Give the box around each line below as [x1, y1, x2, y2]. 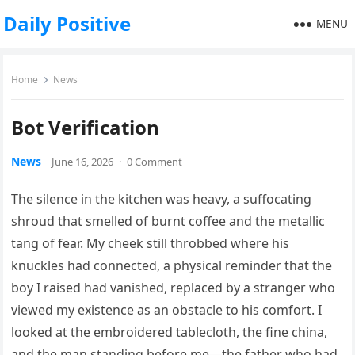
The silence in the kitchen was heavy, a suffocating [11, 190, 312, 208]
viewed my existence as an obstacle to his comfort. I [11, 301, 323, 319]
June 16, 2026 [52, 155, 114, 169]
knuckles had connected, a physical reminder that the [11, 257, 333, 274]
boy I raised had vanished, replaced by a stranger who [11, 279, 336, 296]
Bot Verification [11, 114, 160, 140]
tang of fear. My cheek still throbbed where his [11, 235, 290, 252]
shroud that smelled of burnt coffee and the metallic [11, 212, 326, 230]
